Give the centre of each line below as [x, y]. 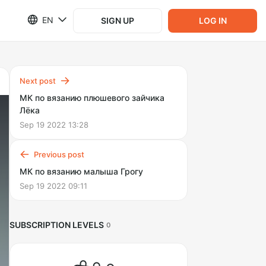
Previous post [59, 154]
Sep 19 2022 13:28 [54, 125]
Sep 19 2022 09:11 [53, 186]
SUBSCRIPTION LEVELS [57, 225]
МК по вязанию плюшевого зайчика [92, 98]
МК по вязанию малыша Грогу [81, 171]
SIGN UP [118, 20]
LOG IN [213, 20]
